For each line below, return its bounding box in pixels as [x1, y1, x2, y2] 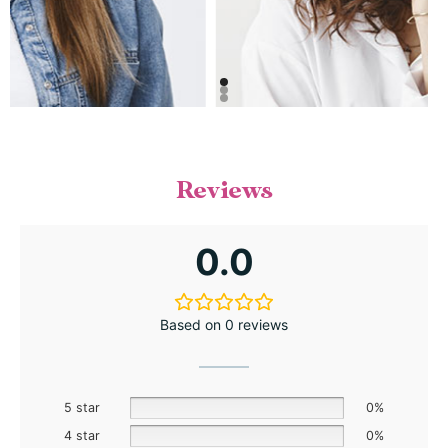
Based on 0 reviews [160, 315, 288, 333]
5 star [64, 399, 100, 415]
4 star [64, 427, 100, 443]
